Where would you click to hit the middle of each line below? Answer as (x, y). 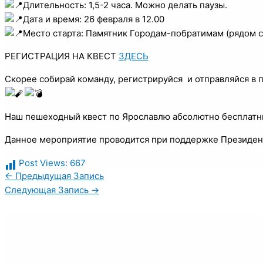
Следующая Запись (48, 190)
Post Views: (43, 163)
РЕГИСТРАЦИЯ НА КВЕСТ (62, 56)
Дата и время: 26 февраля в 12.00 (94, 19)
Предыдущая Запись (58, 176)
